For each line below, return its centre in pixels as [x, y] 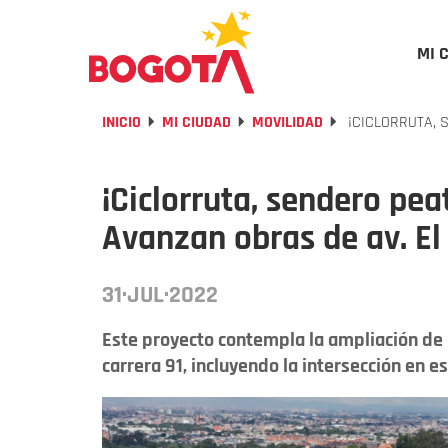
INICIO [121, 122]
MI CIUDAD [196, 122]
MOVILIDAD [287, 122]
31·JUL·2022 [160, 295]
